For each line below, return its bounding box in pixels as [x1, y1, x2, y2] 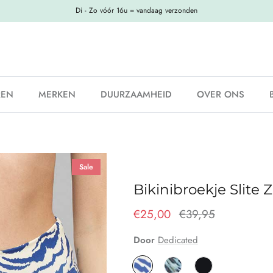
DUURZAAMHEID [101, 88, 172, 102]
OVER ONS [197, 88, 244, 102]
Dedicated [157, 233, 198, 247]
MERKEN [38, 88, 76, 102]
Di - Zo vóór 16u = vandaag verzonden [75, 5, 197, 16]
